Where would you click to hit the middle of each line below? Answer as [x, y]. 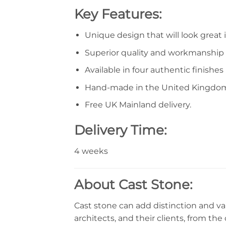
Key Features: [118, 14]
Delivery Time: [121, 130]
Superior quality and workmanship [154, 52]
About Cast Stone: [133, 184]
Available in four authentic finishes [154, 70]
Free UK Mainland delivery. [138, 105]
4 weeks [91, 151]
